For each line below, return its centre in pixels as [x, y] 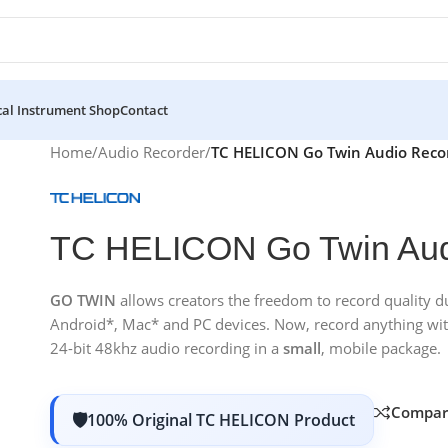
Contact [144, 110]
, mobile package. [381, 348]
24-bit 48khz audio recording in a [166, 348]
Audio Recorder [151, 152]
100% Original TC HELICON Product [221, 420]
